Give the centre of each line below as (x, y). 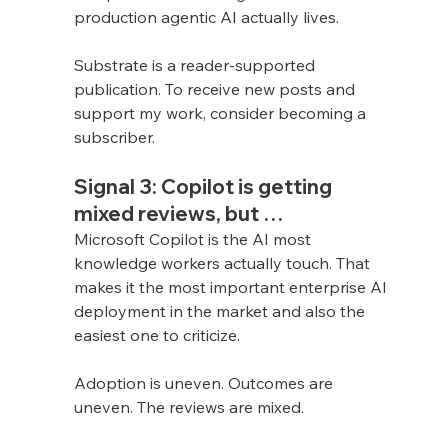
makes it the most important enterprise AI (232, 286)
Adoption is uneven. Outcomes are (205, 382)
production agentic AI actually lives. (206, 16)
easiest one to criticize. (156, 334)
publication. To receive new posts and (216, 88)
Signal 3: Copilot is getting (204, 186)
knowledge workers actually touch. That (223, 262)
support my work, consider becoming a (221, 112)
